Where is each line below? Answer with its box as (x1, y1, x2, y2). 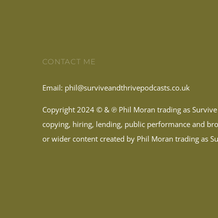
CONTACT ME (42, 57, 96, 67)
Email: (42, 83, 65, 93)
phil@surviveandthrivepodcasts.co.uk (64, 83, 190, 93)
